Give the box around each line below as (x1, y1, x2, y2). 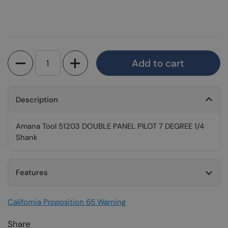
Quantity (8, 51, 39, 61)
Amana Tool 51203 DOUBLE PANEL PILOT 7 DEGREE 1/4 (16, 121, 204, 131)
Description (16, 95, 58, 105)
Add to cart (132, 56, 185, 70)
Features (16, 167, 48, 178)
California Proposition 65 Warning (8, 197, 126, 207)
